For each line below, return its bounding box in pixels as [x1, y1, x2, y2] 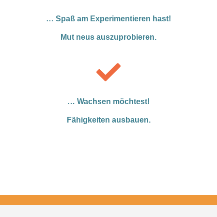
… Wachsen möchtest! [67, 97, 150, 106]
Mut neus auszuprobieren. [61, 33, 156, 42]
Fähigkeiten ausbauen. [66, 116, 151, 124]
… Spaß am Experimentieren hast [46, 14, 169, 23]
